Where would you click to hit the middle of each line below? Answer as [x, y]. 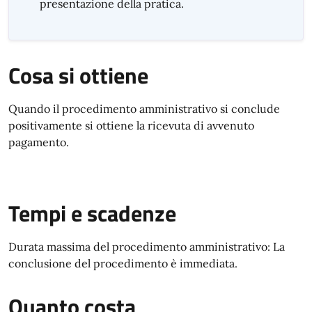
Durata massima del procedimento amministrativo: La [147, 247]
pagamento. [39, 142]
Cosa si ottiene [78, 75]
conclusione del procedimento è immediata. [123, 263]
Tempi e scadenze [92, 213]
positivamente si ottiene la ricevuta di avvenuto [131, 125]
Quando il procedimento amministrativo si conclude [144, 109]
